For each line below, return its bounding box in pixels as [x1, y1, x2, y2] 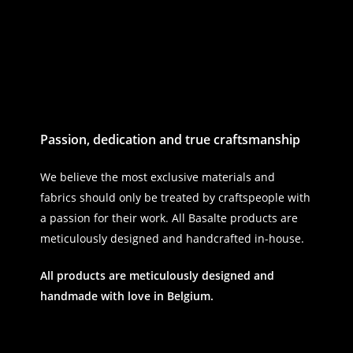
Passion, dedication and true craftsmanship [39, 130, 300, 148]
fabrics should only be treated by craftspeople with [39, 189, 310, 205]
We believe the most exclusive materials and [39, 169, 275, 184]
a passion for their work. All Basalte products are [39, 210, 298, 225]
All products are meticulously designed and [39, 267, 274, 283]
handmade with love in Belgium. [39, 288, 214, 303]
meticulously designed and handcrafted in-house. [39, 230, 304, 246]
